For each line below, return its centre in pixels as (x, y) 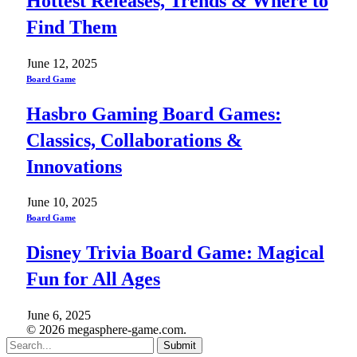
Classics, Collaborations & (134, 140)
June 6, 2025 (59, 316)
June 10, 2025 (62, 202)
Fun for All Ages (93, 279)
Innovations (74, 166)
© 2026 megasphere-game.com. (106, 330)
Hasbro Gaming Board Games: (154, 114)
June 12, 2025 (62, 63)
